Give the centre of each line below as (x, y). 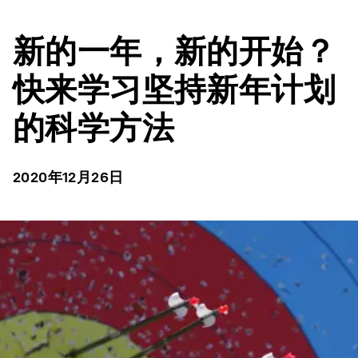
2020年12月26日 (68, 177)
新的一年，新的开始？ (174, 51)
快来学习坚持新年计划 (174, 89)
